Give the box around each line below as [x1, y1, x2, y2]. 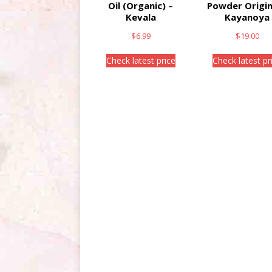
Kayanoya [225, 11, 270, 24]
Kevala [125, 11, 156, 24]
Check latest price [106, 55, 175, 67]
